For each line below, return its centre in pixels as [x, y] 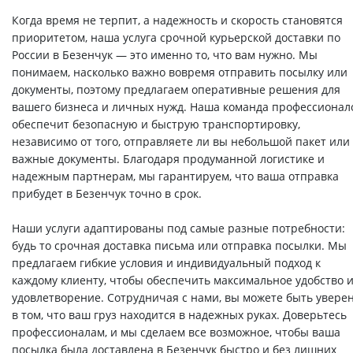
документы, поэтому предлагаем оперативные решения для [176, 90]
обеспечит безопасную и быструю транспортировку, [156, 124]
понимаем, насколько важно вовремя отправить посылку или [180, 72]
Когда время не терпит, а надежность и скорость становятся [177, 20]
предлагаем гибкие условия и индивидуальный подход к [166, 263]
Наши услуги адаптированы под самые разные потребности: [178, 229]
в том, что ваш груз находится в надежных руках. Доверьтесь [179, 315]
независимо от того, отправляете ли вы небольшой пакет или [181, 142]
